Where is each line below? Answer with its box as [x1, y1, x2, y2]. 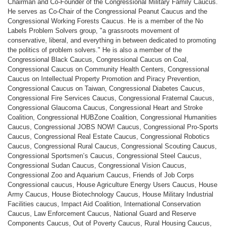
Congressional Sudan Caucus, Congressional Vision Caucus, [8, 161, 186, 169]
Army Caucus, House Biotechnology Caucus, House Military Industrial [8, 190, 213, 198]
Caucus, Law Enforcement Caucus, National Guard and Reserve [8, 209, 196, 217]
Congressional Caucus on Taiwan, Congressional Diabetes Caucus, [8, 84, 205, 92]
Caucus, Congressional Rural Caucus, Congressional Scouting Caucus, [8, 142, 217, 150]
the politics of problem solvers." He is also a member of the [8, 46, 182, 54]
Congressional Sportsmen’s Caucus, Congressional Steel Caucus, [8, 152, 202, 160]
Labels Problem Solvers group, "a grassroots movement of [8, 26, 179, 34]
